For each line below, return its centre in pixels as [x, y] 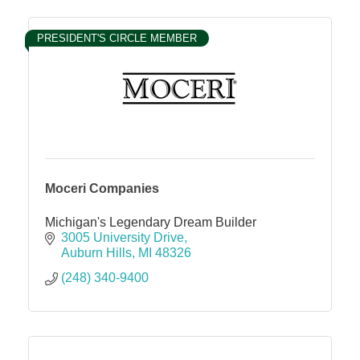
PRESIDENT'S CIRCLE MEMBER [117, 38]
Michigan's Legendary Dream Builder [151, 222]
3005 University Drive [123, 237]
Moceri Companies [102, 188]
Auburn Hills [96, 252]
